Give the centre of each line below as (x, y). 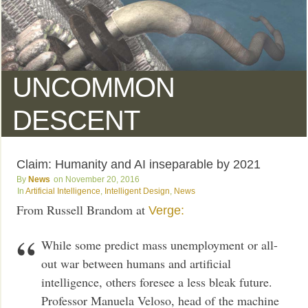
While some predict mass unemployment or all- (160, 244)
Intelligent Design (137, 191)
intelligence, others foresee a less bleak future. (157, 282)
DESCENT (76, 120)
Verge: (167, 211)
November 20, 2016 (103, 179)
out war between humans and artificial (136, 263)
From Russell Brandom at (83, 210)
